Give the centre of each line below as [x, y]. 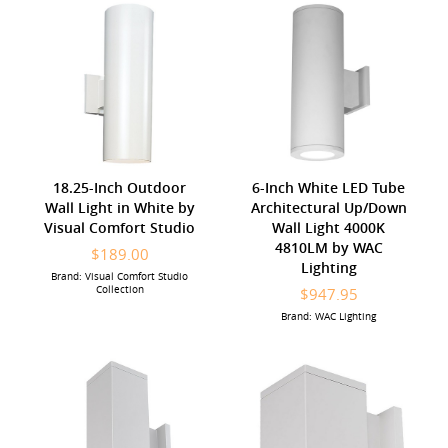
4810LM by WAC [328, 247]
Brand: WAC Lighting [328, 316]
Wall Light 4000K [328, 227]
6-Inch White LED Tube [328, 187]
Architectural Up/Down [328, 207]
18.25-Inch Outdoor [119, 187]
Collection [119, 289]
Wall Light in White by [119, 207]
